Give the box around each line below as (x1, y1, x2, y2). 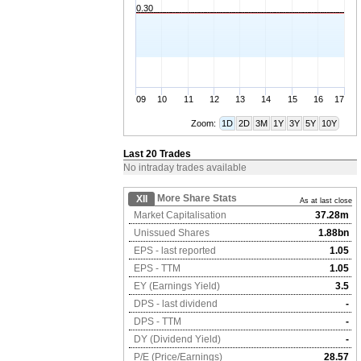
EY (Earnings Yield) (131, 280, 220, 292)
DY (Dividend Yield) (131, 334, 221, 345)
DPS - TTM (131, 316, 181, 327)
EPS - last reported (131, 245, 216, 256)
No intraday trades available (123, 162, 247, 173)
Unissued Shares (131, 227, 210, 239)
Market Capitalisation (131, 210, 226, 221)
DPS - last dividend (131, 298, 218, 309)
